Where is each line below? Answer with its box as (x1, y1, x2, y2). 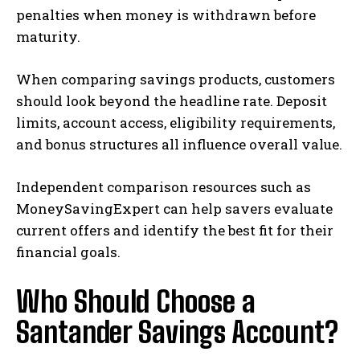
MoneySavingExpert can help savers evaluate (16, 198, 333, 218)
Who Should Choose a (16, 284, 256, 319)
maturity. (16, 27, 80, 46)
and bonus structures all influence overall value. (16, 134, 342, 153)
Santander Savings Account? (16, 314, 338, 350)
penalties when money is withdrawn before (16, 5, 316, 24)
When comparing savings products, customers (16, 69, 335, 88)
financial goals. (16, 242, 121, 261)
